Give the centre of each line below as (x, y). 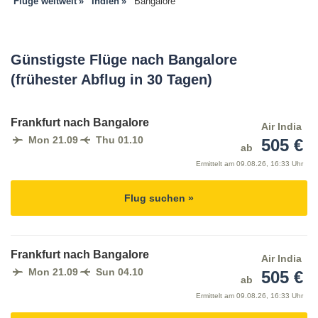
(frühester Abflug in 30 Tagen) (111, 80)
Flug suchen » (159, 198)
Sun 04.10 (120, 272)
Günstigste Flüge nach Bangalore (124, 60)
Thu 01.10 (120, 140)
